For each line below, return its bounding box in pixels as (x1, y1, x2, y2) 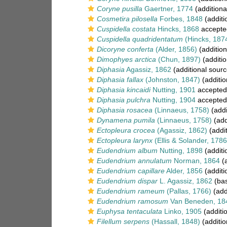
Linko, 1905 (162, 207, 202, 215)
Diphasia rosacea (97, 106, 153, 114)
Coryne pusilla (97, 5, 142, 13)
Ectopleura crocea (97, 126, 155, 134)
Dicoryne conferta (97, 45, 154, 53)
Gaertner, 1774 (142, 5, 193, 13)
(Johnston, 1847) (143, 75, 200, 84)
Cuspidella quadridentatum (97, 35, 183, 43)
